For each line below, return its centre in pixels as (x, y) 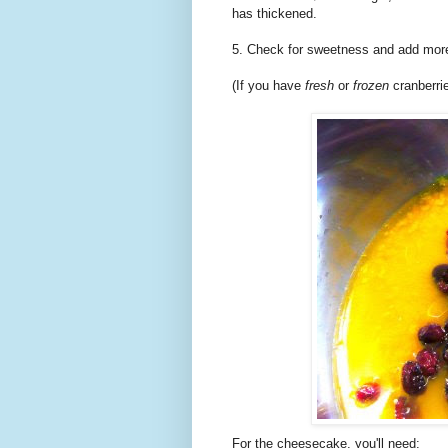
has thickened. (274, 14)
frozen (371, 86)
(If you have (268, 86)
